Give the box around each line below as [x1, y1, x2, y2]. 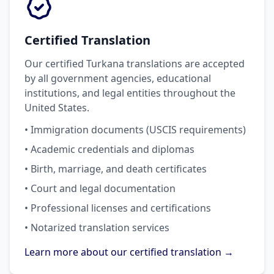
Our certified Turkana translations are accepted [24, 57, 245, 70]
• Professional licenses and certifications [24, 201, 211, 215]
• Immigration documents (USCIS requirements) [24, 123, 246, 136]
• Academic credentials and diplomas [24, 143, 194, 156]
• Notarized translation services [24, 221, 169, 234]
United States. [24, 101, 89, 114]
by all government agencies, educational [24, 72, 211, 85]
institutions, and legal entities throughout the [24, 86, 235, 100]
